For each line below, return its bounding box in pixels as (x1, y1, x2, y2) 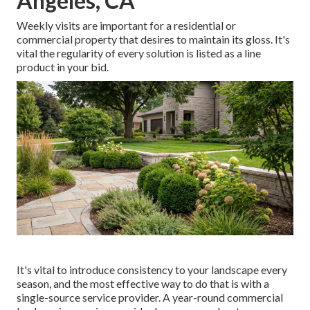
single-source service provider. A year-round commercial (17, 291, 283, 304)
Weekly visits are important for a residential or (17, 18, 236, 32)
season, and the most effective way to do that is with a (17, 277, 269, 291)
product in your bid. (17, 60, 109, 73)
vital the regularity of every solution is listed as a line (17, 46, 261, 60)
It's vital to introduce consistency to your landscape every (17, 263, 287, 277)
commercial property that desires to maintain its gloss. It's (17, 32, 290, 46)
